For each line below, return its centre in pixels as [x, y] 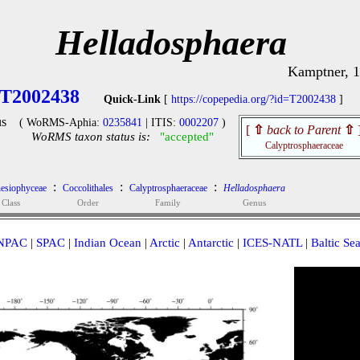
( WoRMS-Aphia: [61, 123]
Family [168, 202]
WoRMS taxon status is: [91, 137]
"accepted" [187, 137]
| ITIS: [161, 123]
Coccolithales [88, 188]
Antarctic [211, 243]
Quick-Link [132, 99]
